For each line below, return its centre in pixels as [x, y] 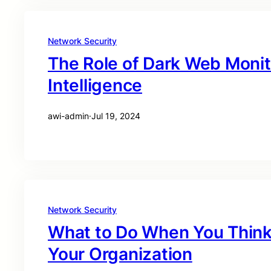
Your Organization [120, 254]
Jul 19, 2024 [116, 116]
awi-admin [68, 116]
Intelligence [95, 85]
